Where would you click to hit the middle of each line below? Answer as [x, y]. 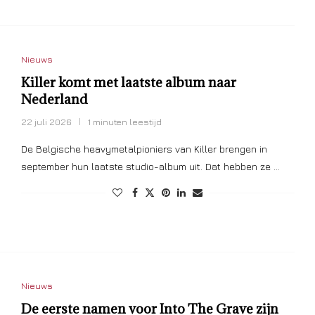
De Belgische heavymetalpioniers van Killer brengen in [144, 149]
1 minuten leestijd [124, 122]
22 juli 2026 [46, 122]
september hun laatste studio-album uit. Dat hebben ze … [150, 167]
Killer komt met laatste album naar [128, 83]
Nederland [54, 99]
